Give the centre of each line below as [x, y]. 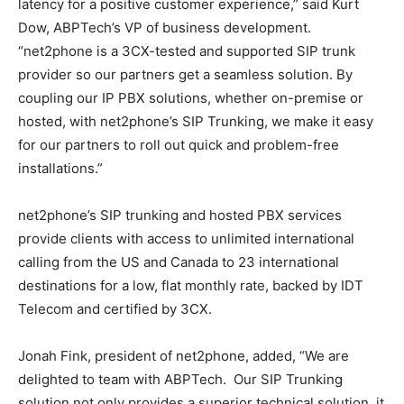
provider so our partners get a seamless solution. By [185, 74]
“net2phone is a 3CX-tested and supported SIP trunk [187, 50]
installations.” [60, 168]
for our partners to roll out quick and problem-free [179, 144]
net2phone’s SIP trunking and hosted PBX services [180, 215]
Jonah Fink [53, 355]
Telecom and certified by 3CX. [115, 308]
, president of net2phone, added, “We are [218, 355]
